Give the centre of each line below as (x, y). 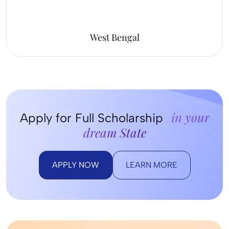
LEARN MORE (151, 165)
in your (189, 117)
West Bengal (114, 37)
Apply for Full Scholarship (91, 118)
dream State (114, 132)
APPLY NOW (75, 165)
